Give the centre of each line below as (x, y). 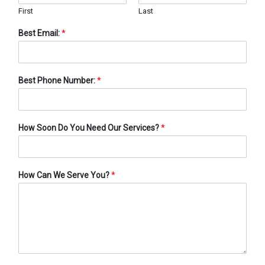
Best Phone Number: (58, 80)
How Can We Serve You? (65, 175)
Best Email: (40, 33)
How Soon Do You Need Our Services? (90, 127)
